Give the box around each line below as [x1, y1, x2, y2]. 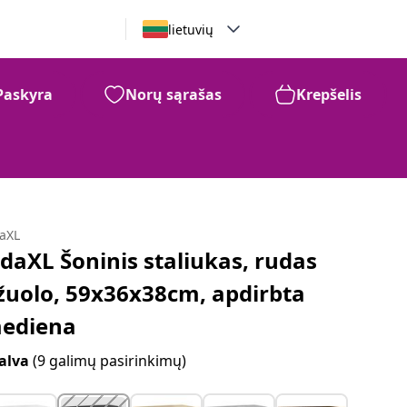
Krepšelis [296, 84, 362, 104]
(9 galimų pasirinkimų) [33, 351, 187, 371]
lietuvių [167, 20, 213, 38]
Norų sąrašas [125, 84, 222, 104]
